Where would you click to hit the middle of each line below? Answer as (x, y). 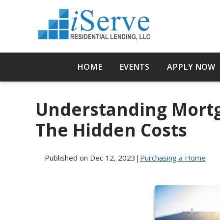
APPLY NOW (191, 67)
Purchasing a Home (173, 157)
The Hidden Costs (111, 130)
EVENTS (135, 67)
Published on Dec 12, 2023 (90, 157)
